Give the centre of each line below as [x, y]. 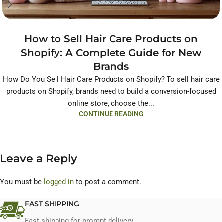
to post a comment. [108, 182]
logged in [59, 182]
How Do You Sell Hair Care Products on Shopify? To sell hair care [111, 79]
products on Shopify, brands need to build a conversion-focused [111, 91]
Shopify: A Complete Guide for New [111, 52]
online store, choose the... [111, 103]
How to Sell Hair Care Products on [111, 38]
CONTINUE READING [111, 114]
